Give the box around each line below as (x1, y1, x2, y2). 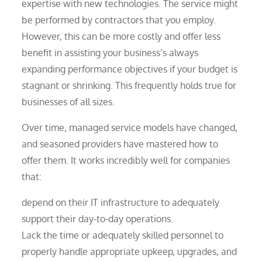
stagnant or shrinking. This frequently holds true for (22, 79, 237, 91)
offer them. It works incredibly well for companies (22, 154, 230, 166)
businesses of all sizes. (22, 95, 115, 108)
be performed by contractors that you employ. (22, 13, 216, 26)
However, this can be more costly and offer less (22, 30, 221, 42)
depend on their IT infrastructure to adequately (22, 196, 220, 208)
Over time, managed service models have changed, (22, 121, 238, 133)
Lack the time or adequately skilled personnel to (22, 229, 224, 241)
